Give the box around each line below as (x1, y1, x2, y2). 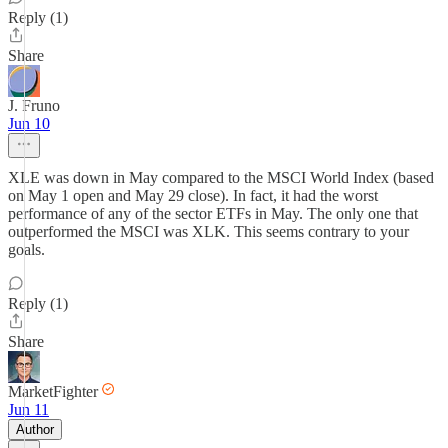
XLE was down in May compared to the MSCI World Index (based (8, 169, 434, 186)
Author (16, 422, 54, 437)
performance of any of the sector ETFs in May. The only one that (8, 205, 418, 222)
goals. (8, 241, 45, 258)
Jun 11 (8, 401, 49, 418)
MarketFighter (8, 383, 98, 400)
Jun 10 (8, 115, 50, 132)
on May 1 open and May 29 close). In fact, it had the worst (8, 187, 378, 204)
